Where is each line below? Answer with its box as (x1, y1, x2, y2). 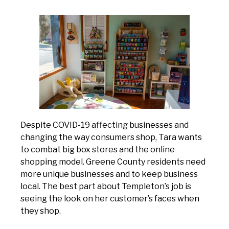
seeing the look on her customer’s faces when (20, 194, 199, 204)
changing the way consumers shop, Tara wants (20, 132, 202, 143)
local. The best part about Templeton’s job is (20, 181, 191, 192)
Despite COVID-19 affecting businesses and (20, 120, 189, 130)
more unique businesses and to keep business (20, 169, 198, 179)
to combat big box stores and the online (20, 145, 175, 155)
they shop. (20, 206, 61, 216)
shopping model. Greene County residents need (20, 157, 205, 167)
